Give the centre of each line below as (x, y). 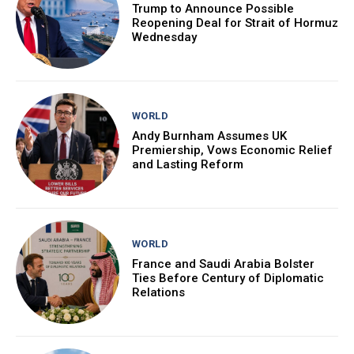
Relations (158, 292)
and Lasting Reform (187, 165)
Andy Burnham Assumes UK (209, 136)
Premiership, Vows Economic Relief (232, 151)
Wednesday (164, 37)
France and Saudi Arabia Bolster (223, 264)
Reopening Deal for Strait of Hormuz (235, 23)
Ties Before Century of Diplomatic (228, 278)
